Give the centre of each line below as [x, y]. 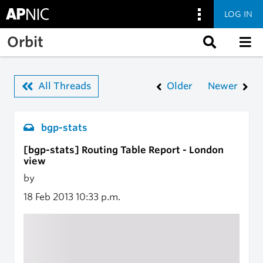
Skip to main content [55, 34]
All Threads [65, 86]
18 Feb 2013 [50, 197]
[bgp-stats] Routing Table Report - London [124, 150]
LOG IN [238, 14]
